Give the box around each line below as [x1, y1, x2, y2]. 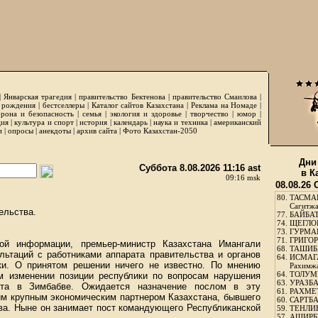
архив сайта [77, 126, 117, 135]
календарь [113, 118, 148, 126]
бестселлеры [42, 101, 84, 109]
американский [214, 118, 262, 126]
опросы [8, 126, 33, 135]
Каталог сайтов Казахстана [91, 101, 185, 109]
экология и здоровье [110, 109, 182, 118]
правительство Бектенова [79, 92, 165, 101]
